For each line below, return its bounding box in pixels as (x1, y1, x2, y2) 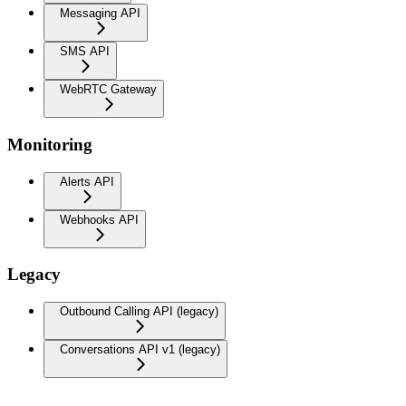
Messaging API (60, 6, 140, 21)
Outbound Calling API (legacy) (60, 304, 218, 318)
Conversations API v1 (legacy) (60, 343, 220, 356)
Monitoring (7, 134, 92, 154)
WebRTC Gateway (60, 82, 157, 97)
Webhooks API (60, 212, 139, 227)
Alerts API (60, 174, 114, 188)
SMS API (60, 44, 110, 59)
